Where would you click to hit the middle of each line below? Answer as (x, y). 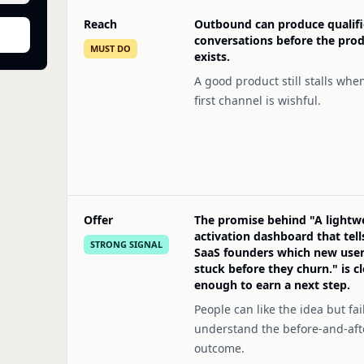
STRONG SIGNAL (126, 244)
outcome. (219, 348)
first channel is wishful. (258, 100)
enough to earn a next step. (272, 285)
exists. (212, 56)
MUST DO (110, 48)
